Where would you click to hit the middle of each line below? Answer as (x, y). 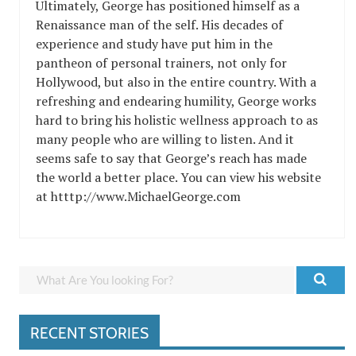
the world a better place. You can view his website (178, 177)
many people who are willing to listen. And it (165, 139)
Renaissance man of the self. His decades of (159, 25)
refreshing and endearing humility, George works (176, 101)
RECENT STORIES (89, 333)
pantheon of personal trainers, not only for (161, 63)
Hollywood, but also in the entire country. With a (176, 82)
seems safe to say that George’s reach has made (171, 158)
